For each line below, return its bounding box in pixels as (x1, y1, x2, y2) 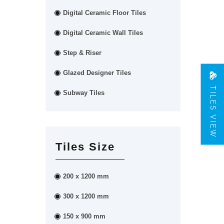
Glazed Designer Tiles (63, 69, 131, 76)
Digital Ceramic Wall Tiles (63, 29, 143, 36)
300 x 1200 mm (63, 192, 109, 200)
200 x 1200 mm (63, 172, 109, 180)
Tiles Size (55, 140, 115, 153)
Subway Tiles (63, 89, 104, 96)
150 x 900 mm (63, 212, 105, 220)
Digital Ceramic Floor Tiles (63, 9, 146, 16)
